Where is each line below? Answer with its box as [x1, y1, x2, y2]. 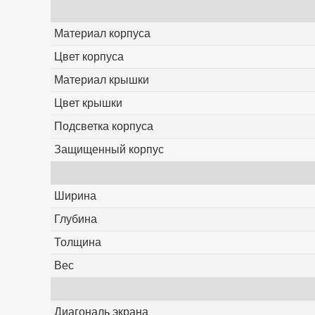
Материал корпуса [53, 27, 150, 40]
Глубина [53, 213, 97, 226]
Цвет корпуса [53, 51, 124, 63]
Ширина [53, 190, 96, 202]
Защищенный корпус [53, 143, 164, 156]
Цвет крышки [53, 97, 122, 110]
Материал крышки [53, 74, 149, 86]
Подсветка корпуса [53, 120, 153, 133]
